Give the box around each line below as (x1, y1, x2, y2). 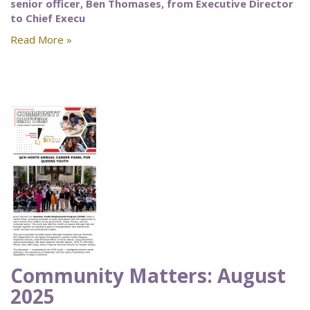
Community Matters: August (10, 262, 286, 289)
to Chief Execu (10, 11, 85, 25)
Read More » (10, 33, 72, 46)
